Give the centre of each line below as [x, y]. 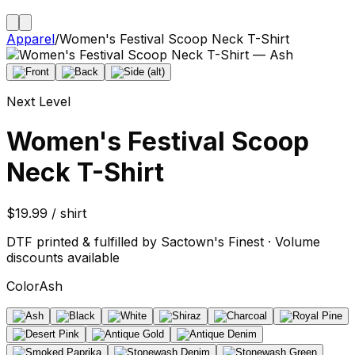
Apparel [31, 39]
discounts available [63, 257]
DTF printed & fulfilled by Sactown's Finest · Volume [163, 241]
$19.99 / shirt [46, 213]
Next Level [38, 101]
